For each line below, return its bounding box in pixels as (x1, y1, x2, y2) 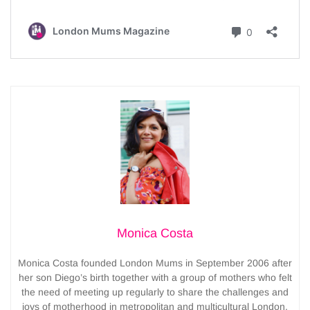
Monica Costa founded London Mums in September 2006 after (18, 257, 292, 268)
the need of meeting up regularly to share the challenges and (21, 286, 289, 298)
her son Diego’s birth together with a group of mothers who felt (18, 271, 292, 283)
